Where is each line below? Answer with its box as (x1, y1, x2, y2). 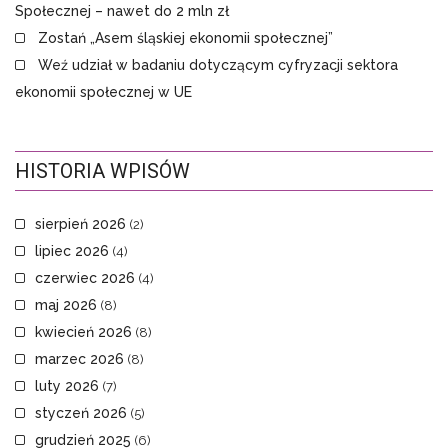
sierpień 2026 (35, 216, 126, 233)
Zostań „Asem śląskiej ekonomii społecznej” (38, 30, 333, 47)
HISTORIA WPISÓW (15, 159, 190, 184)
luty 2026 (35, 378, 99, 395)
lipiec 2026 (35, 243, 109, 260)
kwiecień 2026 (35, 324, 132, 341)
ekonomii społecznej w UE (15, 84, 192, 101)
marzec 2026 (35, 351, 124, 368)
